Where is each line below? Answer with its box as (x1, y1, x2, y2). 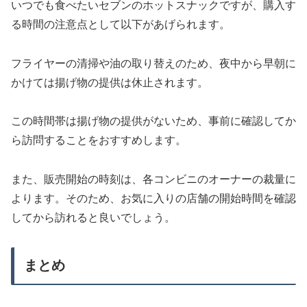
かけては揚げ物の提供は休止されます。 (11, 76, 208, 88)
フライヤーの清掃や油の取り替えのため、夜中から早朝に (11, 57, 296, 69)
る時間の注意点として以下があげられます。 (11, 18, 230, 30)
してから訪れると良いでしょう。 (11, 212, 175, 224)
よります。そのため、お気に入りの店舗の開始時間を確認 (11, 193, 296, 205)
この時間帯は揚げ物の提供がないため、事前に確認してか (11, 115, 296, 127)
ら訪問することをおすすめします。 (11, 134, 186, 147)
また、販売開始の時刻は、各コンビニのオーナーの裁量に (11, 173, 296, 186)
